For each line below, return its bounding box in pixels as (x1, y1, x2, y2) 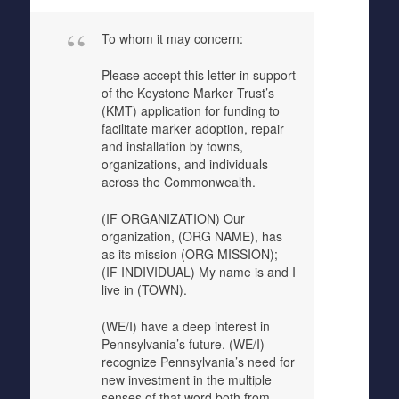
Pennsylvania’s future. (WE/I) (101, 335, 265, 353)
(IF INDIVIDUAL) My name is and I (101, 263, 296, 281)
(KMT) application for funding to (101, 102, 280, 119)
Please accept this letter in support (101, 66, 296, 84)
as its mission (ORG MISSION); (101, 245, 278, 263)
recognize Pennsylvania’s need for (101, 353, 295, 370)
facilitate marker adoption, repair (101, 119, 284, 137)
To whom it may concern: (101, 29, 243, 47)
